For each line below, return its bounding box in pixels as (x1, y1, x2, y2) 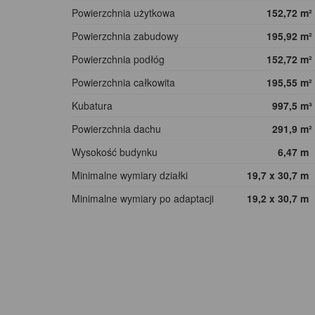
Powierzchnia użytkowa (72, 6, 175, 20)
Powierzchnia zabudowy (72, 29, 179, 44)
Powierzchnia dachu (72, 122, 161, 136)
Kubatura (72, 98, 112, 113)
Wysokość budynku (72, 145, 157, 160)
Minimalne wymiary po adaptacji (72, 191, 214, 206)
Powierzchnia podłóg (72, 52, 165, 67)
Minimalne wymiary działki (72, 168, 188, 183)
